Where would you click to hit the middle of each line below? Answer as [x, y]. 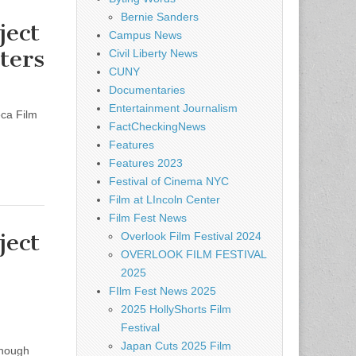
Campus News [145, 35]
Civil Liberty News [153, 53]
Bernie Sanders [160, 17]
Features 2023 [146, 163]
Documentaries [147, 90]
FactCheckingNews [157, 126]
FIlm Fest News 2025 [163, 291]
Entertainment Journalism [173, 108]
